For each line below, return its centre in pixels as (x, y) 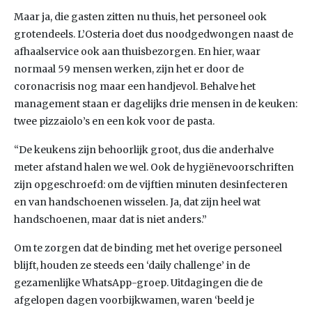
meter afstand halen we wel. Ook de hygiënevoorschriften (154, 167)
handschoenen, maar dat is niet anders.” (110, 219)
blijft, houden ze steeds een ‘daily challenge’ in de (132, 265)
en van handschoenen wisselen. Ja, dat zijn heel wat (137, 202)
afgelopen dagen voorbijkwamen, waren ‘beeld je (134, 300)
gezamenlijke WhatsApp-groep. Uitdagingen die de (138, 283)
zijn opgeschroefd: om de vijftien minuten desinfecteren (151, 185)
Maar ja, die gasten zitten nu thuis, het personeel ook (140, 17)
